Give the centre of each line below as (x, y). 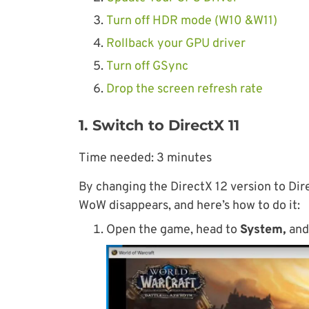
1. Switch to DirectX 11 (159, 125)
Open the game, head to (173, 230)
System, (263, 230)
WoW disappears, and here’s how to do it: (189, 206)
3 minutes (184, 158)
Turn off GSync (147, 66)
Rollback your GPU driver (176, 43)
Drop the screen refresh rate (185, 89)
